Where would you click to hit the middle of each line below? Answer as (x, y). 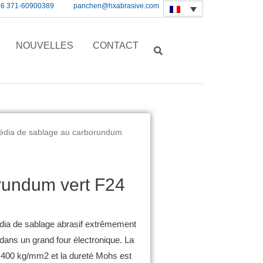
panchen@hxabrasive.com (117, 6)
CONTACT (116, 45)
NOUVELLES (45, 45)
